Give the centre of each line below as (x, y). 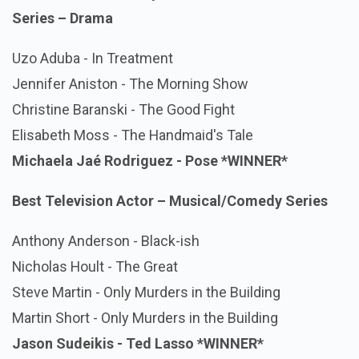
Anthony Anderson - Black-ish (106, 240)
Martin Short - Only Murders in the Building (145, 317)
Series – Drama (63, 18)
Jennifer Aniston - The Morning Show (130, 83)
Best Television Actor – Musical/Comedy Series (170, 200)
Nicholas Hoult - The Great (95, 266)
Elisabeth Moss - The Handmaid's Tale (133, 135)
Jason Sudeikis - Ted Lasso (105, 343)
